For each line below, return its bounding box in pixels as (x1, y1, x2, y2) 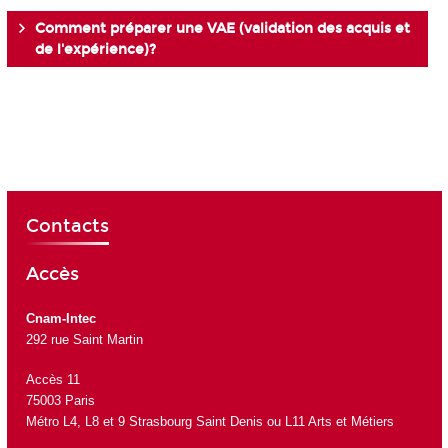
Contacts (25, 214, 109, 237)
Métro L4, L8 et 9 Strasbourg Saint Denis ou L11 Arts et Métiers (25, 414, 394, 430)
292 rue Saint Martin (25, 331, 143, 347)
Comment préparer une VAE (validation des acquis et (34, 20, 410, 38)
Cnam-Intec (25, 310, 96, 326)
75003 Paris (25, 393, 95, 409)
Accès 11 (25, 372, 80, 388)
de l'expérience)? (34, 41, 156, 59)
